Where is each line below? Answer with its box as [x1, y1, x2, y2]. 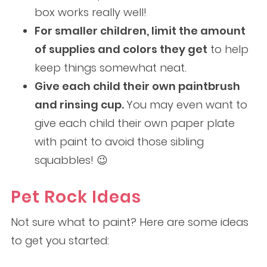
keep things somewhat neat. [34, 60, 187, 76]
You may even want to [126, 97, 247, 113]
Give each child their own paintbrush [34, 79, 240, 94]
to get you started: [10, 233, 109, 249]
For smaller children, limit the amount [34, 23, 246, 39]
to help [207, 42, 249, 57]
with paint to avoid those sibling [34, 134, 204, 150]
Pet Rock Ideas [10, 185, 141, 209]
